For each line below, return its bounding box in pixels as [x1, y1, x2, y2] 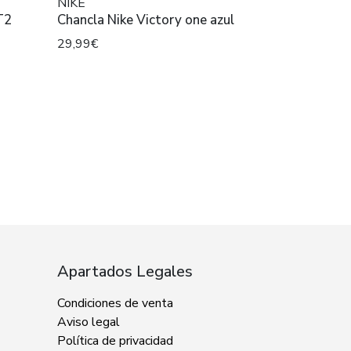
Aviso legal [57, 313, 120, 331]
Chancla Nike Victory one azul [57, 11, 234, 30]
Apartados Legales [57, 261, 193, 283]
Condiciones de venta [57, 295, 173, 313]
